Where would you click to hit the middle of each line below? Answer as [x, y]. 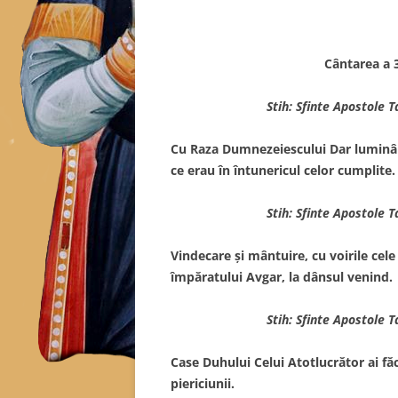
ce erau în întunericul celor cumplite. [283, 170]
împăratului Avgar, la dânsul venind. [282, 276]
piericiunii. [203, 383]
